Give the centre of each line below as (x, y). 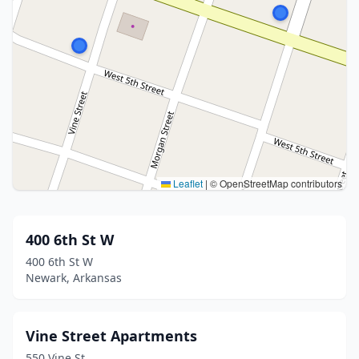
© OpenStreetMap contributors (275, 183)
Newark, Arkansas (74, 278)
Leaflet (187, 183)
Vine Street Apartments (111, 336)
